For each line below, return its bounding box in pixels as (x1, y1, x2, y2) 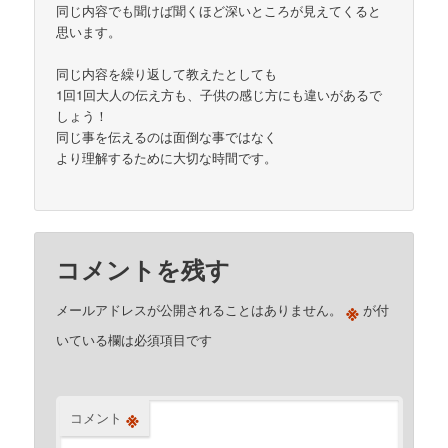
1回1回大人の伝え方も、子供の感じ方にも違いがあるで (56, 84, 383, 104)
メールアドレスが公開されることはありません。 (56, 300, 343, 320)
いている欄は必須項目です (56, 330, 213, 350)
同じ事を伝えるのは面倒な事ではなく (56, 126, 278, 146)
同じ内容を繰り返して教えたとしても (56, 63, 278, 83)
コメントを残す (56, 252, 231, 287)
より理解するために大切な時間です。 (56, 147, 278, 167)
